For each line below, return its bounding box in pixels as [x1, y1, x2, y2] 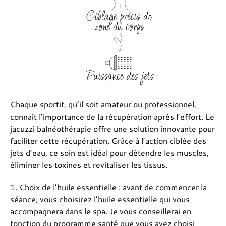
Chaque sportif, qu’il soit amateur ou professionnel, [10, 98, 196, 110]
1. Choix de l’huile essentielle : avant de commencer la [10, 181, 207, 193]
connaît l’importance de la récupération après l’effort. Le [10, 110, 214, 123]
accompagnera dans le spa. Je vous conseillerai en [10, 205, 191, 217]
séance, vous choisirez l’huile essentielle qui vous [10, 193, 190, 205]
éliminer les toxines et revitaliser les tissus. [10, 159, 167, 171]
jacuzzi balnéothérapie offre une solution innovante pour [10, 123, 215, 135]
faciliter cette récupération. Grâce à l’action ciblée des [10, 135, 206, 147]
